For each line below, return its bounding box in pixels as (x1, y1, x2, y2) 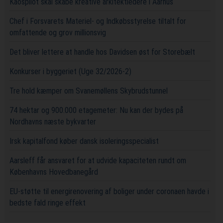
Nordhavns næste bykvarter (9, 116, 96, 126)
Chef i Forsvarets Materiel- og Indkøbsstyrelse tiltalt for (9, 16, 186, 26)
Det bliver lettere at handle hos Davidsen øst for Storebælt (9, 47, 195, 57)
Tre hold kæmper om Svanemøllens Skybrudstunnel (9, 86, 168, 96)
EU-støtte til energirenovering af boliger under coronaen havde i (9, 186, 209, 196)
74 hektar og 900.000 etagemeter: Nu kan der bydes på (9, 105, 183, 115)
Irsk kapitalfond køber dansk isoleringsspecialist (9, 136, 159, 146)
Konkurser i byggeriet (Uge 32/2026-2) (9, 66, 131, 76)
